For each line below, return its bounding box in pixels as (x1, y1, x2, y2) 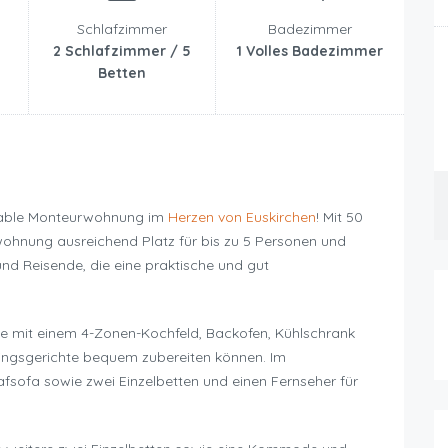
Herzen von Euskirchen (168, 208, 316, 227)
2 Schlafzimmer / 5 (53, 42, 191, 61)
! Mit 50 (316, 208, 363, 227)
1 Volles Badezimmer (236, 42, 383, 61)
